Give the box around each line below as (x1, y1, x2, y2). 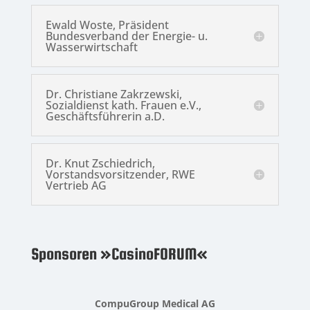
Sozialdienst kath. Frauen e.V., (45, 98, 201, 113)
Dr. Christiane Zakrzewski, (45, 86, 182, 102)
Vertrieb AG (45, 178, 107, 194)
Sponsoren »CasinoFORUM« (30, 244, 208, 264)
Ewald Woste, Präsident (45, 17, 169, 33)
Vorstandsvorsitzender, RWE (45, 167, 195, 183)
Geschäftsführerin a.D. (45, 109, 165, 125)
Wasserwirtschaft (45, 39, 138, 55)
